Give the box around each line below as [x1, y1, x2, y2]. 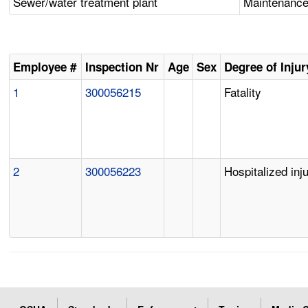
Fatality [224, 83, 262, 101]
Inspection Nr [85, 58, 159, 76]
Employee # [13, 58, 77, 76]
